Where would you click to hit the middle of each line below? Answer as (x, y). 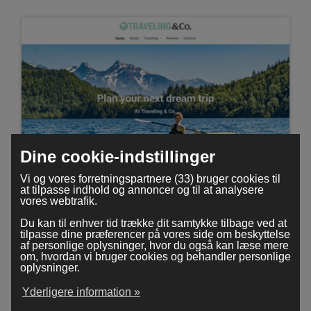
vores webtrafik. (58, 201)
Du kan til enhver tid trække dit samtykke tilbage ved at (153, 223)
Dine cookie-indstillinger (117, 156)
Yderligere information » (81, 292)
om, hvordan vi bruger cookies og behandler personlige (155, 256)
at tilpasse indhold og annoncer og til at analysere (142, 190)
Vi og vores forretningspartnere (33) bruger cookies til (150, 178)
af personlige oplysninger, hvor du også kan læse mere (154, 245)
